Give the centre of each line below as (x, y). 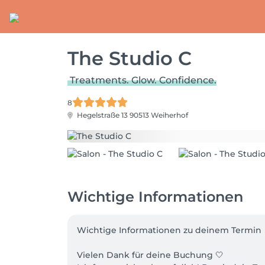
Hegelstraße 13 (102, 115)
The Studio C (130, 58)
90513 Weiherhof (159, 115)
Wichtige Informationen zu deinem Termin (169, 230)
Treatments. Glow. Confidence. (143, 80)
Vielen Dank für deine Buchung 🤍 (150, 255)
